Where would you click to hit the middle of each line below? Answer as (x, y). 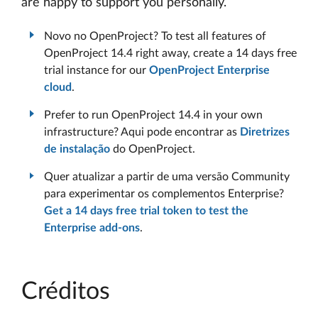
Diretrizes (265, 132)
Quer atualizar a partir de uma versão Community (167, 176)
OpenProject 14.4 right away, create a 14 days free (170, 53)
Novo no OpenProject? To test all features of (155, 36)
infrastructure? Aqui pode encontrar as (142, 132)
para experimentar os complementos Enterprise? (164, 193)
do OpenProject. (153, 149)
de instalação (77, 149)
